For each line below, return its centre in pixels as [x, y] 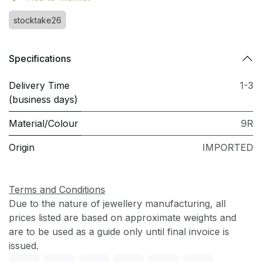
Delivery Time [39, 85]
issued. [25, 246]
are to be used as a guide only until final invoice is [119, 232]
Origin [22, 147]
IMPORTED [228, 147]
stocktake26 [37, 20]
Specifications [40, 58]
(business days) [43, 99]
